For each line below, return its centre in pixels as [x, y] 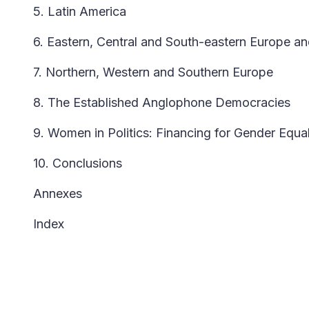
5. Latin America [80, 11]
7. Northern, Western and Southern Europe [153, 72]
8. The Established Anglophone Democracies [162, 102]
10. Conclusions [78, 163]
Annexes [58, 193]
